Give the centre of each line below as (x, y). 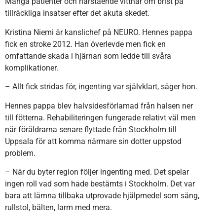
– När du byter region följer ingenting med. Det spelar (97, 172)
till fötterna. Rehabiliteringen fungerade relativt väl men (100, 117)
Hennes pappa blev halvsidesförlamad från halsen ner (99, 106)
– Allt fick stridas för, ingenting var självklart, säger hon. (101, 87)
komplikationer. (32, 68)
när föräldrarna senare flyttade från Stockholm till (91, 129)
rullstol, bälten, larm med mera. (58, 208)
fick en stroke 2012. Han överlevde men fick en (85, 44)
